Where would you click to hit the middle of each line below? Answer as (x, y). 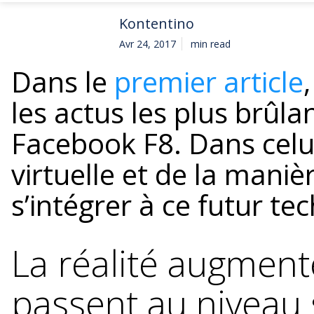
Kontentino (157, 23)
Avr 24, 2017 (148, 43)
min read (211, 43)
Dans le (63, 81)
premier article (209, 81)
